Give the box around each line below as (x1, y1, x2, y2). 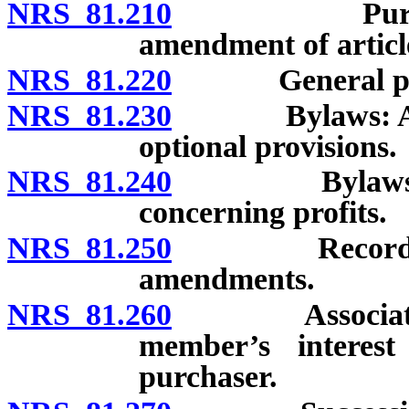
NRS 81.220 (7, 62, 172, 97)
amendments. (139, 262, 315, 297)
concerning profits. (139, 195, 387, 230)
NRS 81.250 (7, 231, 172, 266)
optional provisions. (139, 129, 397, 163)
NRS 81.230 (7, 98, 172, 132)
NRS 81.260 (7, 297, 172, 331)
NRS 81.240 (7, 164, 172, 199)
